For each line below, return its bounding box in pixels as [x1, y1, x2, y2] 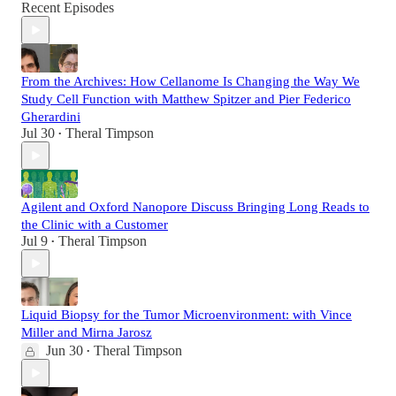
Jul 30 [21, 126, 55, 141]
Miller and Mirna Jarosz [21, 325, 152, 340]
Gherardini [21, 110, 80, 125]
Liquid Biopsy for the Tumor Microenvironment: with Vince [21, 308, 352, 323]
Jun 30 [46, 343, 83, 359]
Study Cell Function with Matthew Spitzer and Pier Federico [21, 92, 351, 107]
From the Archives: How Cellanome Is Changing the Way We [21, 74, 360, 89]
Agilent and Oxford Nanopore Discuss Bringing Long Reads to [21, 200, 369, 215]
